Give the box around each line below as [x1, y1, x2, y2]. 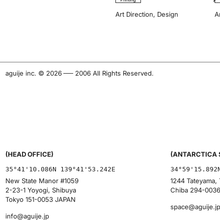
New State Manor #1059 [5, 177, 79, 185]
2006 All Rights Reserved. [75, 69, 154, 78]
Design [157, 10, 179, 18]
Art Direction [115, 10, 154, 18]
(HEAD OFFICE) [5, 150, 54, 158]
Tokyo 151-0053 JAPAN [5, 195, 76, 204]
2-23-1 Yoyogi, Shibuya [5, 186, 77, 194]
